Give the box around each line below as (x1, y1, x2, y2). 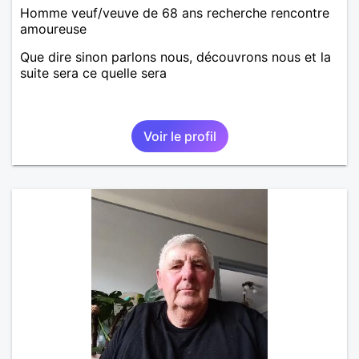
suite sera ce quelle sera (20, 64, 167, 81)
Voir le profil (143, 127, 216, 144)
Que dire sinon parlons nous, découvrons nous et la (20, 48, 331, 65)
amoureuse (20, 20, 87, 37)
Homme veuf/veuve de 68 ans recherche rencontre (20, 4, 329, 21)
